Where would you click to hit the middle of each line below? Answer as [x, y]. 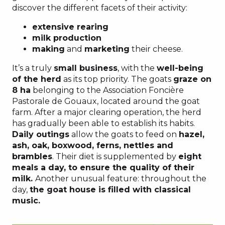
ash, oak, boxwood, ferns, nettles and [93, 145]
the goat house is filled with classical [110, 190]
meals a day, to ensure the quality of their [103, 167]
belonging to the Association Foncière [107, 90]
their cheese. [156, 49]
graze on [192, 79]
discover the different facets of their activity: [100, 8]
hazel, [192, 134]
